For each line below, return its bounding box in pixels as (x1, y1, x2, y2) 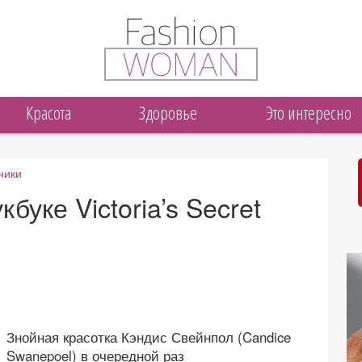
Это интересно (265, 100, 351, 125)
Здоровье (139, 100, 198, 125)
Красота (26, 100, 72, 125)
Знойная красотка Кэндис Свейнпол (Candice (6, 327, 291, 347)
